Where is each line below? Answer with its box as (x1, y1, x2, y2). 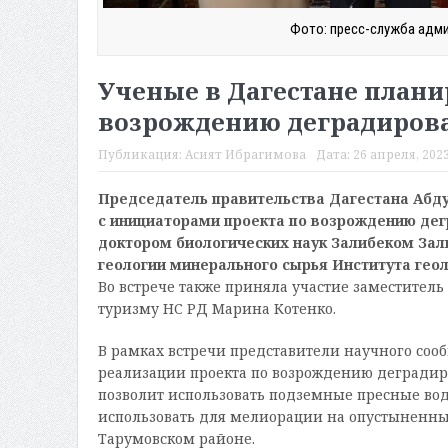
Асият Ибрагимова (184, 146, 306, 164)
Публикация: (97, 146, 185, 164)
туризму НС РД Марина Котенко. (97, 299, 336, 319)
